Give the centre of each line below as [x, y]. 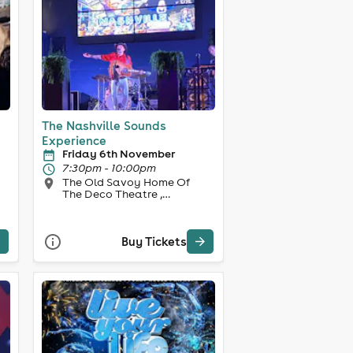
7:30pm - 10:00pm [109, 167]
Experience [74, 140]
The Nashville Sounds [104, 125]
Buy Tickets [154, 242]
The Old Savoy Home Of [102, 182]
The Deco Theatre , [112, 193]
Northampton [98, 205]
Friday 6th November [118, 153]
